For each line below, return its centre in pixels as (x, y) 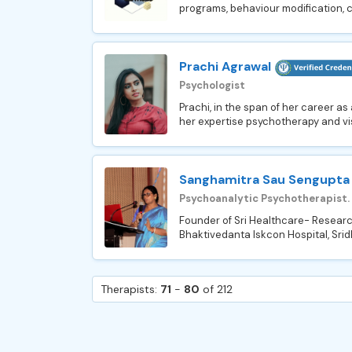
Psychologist (212, 85)
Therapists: (130, 289)
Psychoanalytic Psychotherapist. (264, 198)
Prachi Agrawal (225, 66)
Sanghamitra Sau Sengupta (264, 180)
